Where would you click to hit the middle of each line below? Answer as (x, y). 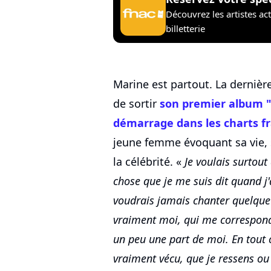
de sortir (136, 104)
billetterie (185, 28)
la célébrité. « (149, 162)
